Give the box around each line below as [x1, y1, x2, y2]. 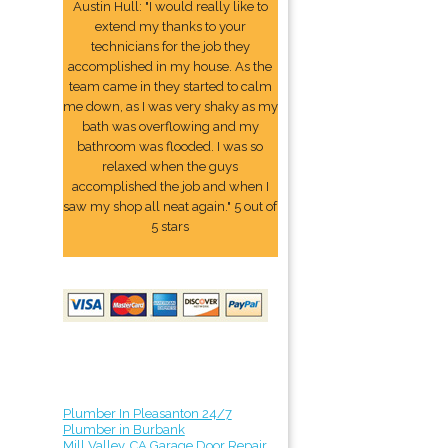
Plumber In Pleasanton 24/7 [62, 406, 232, 421]
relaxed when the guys [102, 159, 239, 174]
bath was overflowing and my [81, 119, 259, 134]
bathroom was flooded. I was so [77, 139, 264, 154]
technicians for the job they [90, 39, 250, 54]
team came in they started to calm [68, 79, 272, 94]
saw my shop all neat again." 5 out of [63, 199, 278, 214]
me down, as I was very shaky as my [62, 99, 278, 114]
